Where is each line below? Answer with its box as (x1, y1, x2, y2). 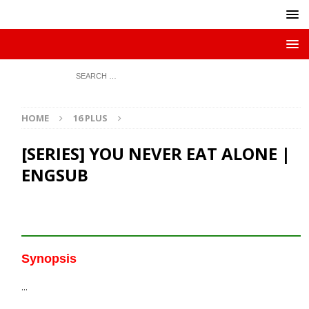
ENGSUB (21, 163, 89, 186)
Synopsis (21, 252, 77, 266)
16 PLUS (73, 112, 108, 124)
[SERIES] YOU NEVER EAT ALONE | (21, 142, 291, 165)
